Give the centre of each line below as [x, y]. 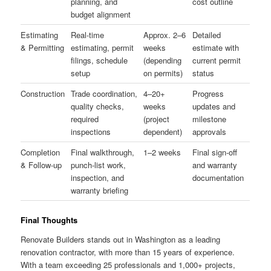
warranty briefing [100, 191]
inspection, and [98, 178]
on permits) [163, 73]
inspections [91, 132]
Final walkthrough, [103, 152]
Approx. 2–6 [165, 35]
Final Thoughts [49, 220]
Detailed [207, 35]
